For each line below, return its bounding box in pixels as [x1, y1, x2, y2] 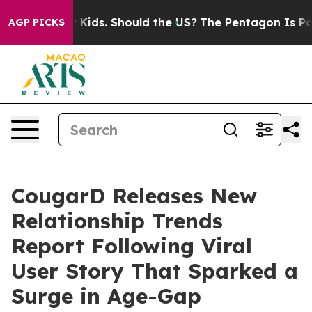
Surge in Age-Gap [11, 283, 201, 309]
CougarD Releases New [11, 182, 257, 209]
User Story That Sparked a [11, 258, 298, 284]
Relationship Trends [11, 208, 223, 234]
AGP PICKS [8, 16, 65, 29]
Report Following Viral [11, 233, 252, 259]
